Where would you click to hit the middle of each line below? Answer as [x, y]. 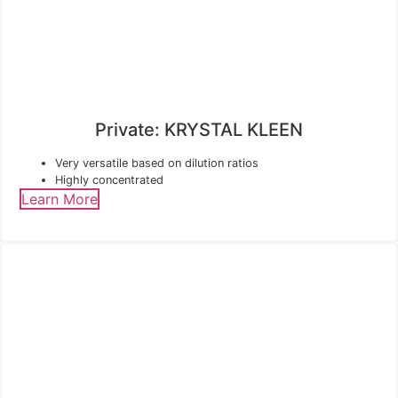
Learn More [60, 199]
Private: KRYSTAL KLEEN [199, 129]
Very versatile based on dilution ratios [157, 163]
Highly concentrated [109, 179]
